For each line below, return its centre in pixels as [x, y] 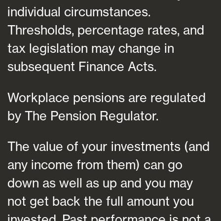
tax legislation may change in [91, 48]
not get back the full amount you [101, 201]
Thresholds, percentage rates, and [106, 30]
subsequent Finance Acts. [82, 67]
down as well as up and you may [100, 183]
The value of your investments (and [109, 146]
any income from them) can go [95, 164]
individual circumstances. [79, 12]
